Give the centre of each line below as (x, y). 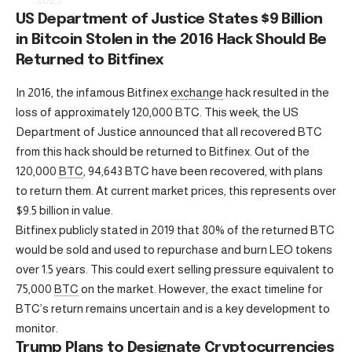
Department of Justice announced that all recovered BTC (169, 132)
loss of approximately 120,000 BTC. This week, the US (157, 112)
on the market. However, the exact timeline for (201, 289)
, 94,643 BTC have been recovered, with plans (203, 171)
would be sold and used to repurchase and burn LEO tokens (174, 250)
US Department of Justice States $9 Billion (169, 20)
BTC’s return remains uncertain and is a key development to (173, 309)
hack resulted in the (276, 93)
